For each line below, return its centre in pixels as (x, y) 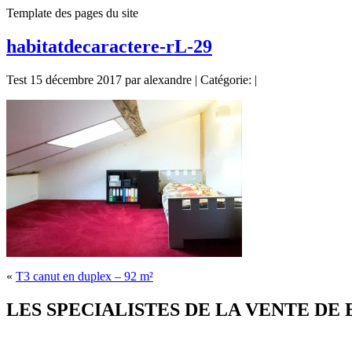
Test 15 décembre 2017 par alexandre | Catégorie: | (132, 79)
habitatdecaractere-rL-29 (109, 46)
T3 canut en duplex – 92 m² (84, 276)
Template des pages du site (72, 13)
